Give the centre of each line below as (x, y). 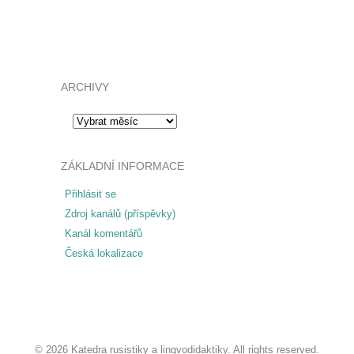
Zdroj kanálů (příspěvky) (120, 213)
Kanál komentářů (103, 233)
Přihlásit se (90, 194)
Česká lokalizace (104, 253)
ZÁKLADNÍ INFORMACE (122, 166)
